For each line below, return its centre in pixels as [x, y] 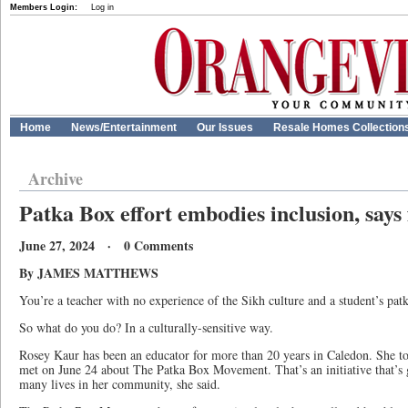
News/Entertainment [124, 127]
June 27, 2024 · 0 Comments [106, 245]
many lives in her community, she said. [120, 384]
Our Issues [225, 127]
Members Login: [44, 7]
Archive [56, 178]
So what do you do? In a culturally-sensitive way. [146, 327]
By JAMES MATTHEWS [89, 273]
